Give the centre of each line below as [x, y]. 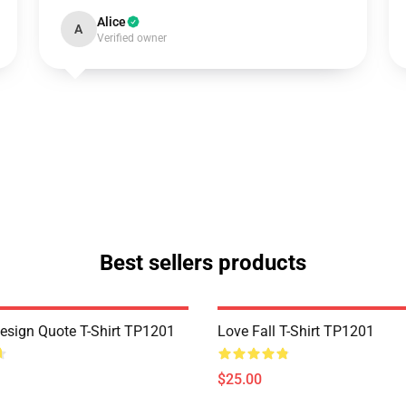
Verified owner [131, 38]
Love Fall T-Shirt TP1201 [296, 331]
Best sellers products [203, 263]
